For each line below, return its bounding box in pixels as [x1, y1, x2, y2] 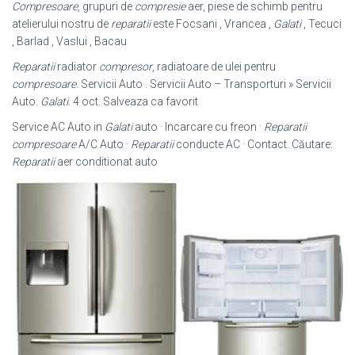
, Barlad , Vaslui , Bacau [12, 35, 127, 48]
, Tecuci [301, 17, 342, 30]
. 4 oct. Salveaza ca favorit [68, 95, 198, 108]
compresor [99, 60, 152, 73]
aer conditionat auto [55, 155, 158, 168]
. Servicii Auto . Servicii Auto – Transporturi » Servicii [76, 78, 331, 90]
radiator [55, 60, 99, 73]
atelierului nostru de [12, 17, 111, 30]
